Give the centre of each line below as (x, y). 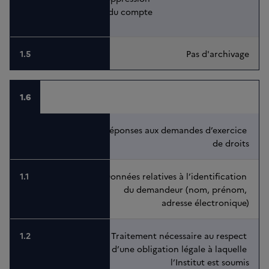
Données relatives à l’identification (177, 176)
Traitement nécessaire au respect (180, 236)
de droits (231, 143)
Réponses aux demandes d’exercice (177, 130)
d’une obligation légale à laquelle (180, 249)
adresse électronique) (205, 203)
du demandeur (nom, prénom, (186, 189)
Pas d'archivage (218, 54)
